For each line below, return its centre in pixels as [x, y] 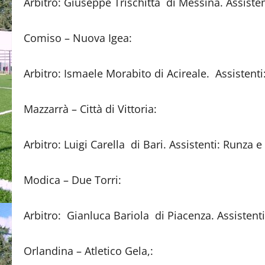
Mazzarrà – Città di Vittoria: [90, 109]
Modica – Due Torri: [72, 180]
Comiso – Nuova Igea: [78, 38]
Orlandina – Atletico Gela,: [88, 251]
